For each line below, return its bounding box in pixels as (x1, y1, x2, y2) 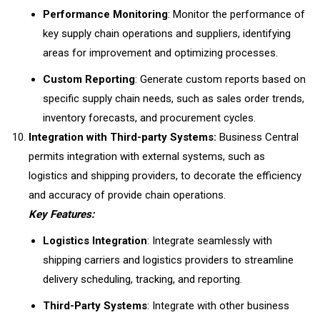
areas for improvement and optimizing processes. (43, 46, 281, 59)
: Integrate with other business (147, 299, 289, 312)
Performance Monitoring (43, 8, 168, 21)
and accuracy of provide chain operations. (29, 189, 226, 201)
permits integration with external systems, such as (29, 150, 265, 163)
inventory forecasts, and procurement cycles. (43, 111, 259, 124)
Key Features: (29, 208, 94, 221)
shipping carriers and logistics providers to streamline (43, 254, 294, 266)
